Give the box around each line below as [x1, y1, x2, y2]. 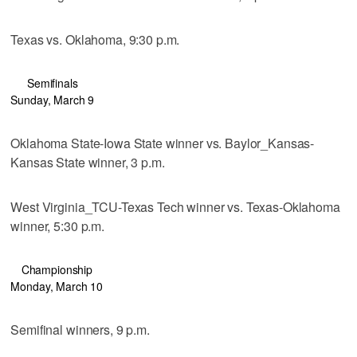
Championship [21, 261, 92, 277]
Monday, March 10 [10, 277, 104, 294]
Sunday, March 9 [10, 91, 95, 108]
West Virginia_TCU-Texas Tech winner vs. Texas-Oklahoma [10, 197, 340, 216]
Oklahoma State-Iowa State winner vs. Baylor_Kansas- [10, 133, 315, 152]
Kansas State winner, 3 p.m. [10, 152, 165, 171]
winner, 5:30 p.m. [10, 216, 104, 235]
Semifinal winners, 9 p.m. [10, 320, 150, 339]
